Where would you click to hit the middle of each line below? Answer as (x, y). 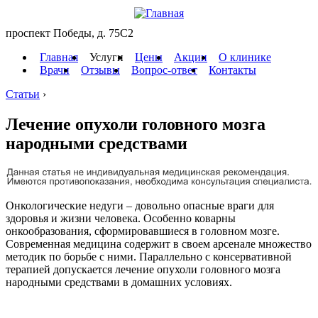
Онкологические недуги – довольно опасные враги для (140, 206)
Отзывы (100, 70)
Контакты (232, 70)
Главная (59, 57)
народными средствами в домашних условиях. (119, 283)
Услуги (106, 57)
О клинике (245, 57)
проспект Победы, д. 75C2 (70, 33)
